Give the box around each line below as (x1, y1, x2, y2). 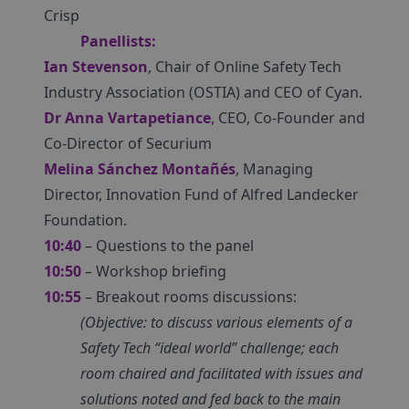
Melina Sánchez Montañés (44, 159, 236, 179)
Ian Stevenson (44, 57, 148, 77)
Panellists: (80, 31, 156, 51)
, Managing (236, 159, 313, 179)
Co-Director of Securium (44, 133, 212, 153)
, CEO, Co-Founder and (211, 108, 365, 128)
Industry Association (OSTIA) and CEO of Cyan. (44, 82, 362, 102)
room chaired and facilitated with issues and (80, 363, 362, 383)
